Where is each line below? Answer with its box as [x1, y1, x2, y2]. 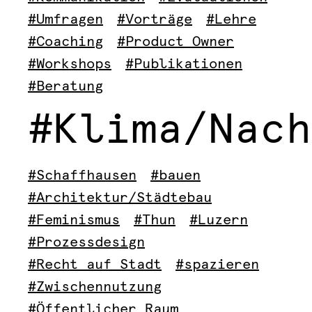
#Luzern [189, 213, 248, 227]
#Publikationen [125, 57, 242, 71]
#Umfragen [28, 13, 103, 26]
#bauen [150, 169, 201, 182]
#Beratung [28, 79, 103, 93]
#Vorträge [117, 13, 192, 26]
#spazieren [175, 258, 259, 272]
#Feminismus [28, 213, 120, 227]
